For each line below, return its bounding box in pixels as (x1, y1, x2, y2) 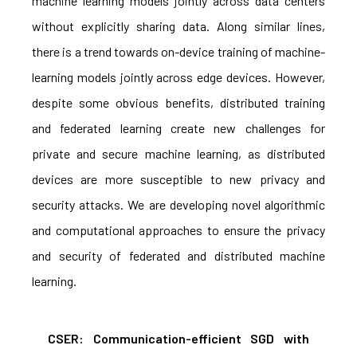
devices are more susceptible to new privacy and (32, 171, 325, 186)
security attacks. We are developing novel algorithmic (32, 197, 325, 212)
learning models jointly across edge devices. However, (32, 69, 325, 84)
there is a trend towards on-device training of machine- (32, 44, 325, 59)
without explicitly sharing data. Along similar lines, (32, 18, 325, 33)
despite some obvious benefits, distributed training (32, 95, 325, 110)
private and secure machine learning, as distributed (32, 146, 325, 161)
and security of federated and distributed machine (32, 248, 325, 263)
